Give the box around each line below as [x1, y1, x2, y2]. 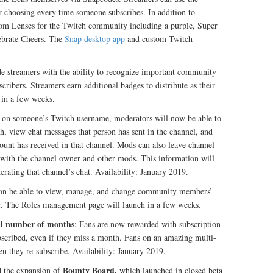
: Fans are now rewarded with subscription [74, 218, 221, 230]
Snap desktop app [65, 33, 125, 44]
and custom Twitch [125, 33, 193, 44]
